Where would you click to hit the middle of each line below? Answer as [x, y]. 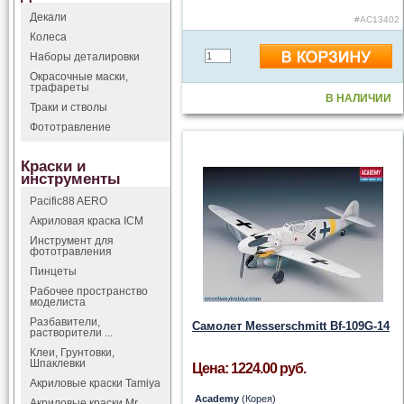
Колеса [48, 37]
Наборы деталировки [85, 57]
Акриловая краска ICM [87, 221]
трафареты [60, 87]
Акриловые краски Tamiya [95, 383]
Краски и [53, 166]
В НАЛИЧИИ [358, 98]
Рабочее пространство [89, 291]
